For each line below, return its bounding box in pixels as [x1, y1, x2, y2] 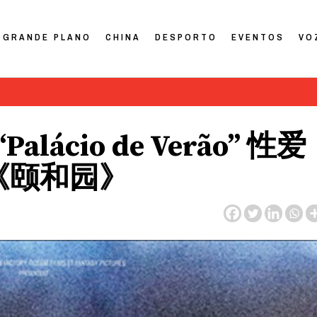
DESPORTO [155, 30, 218, 43]
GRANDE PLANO [3, 30, 92, 43]
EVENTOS [231, 30, 285, 43]
